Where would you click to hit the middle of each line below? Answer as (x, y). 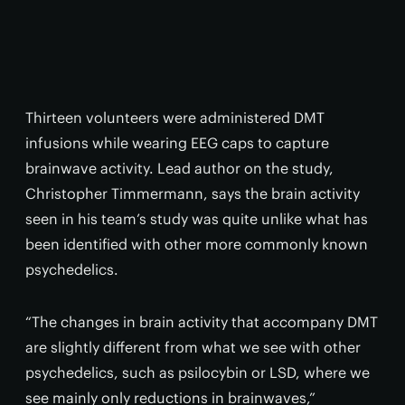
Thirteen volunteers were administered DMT (175, 118)
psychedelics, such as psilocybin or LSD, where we (198, 372)
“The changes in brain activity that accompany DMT (202, 322)
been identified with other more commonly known (197, 244)
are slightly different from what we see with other (193, 347)
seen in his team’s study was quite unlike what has (197, 219)
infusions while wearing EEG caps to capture (177, 143)
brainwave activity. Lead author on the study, (179, 168)
